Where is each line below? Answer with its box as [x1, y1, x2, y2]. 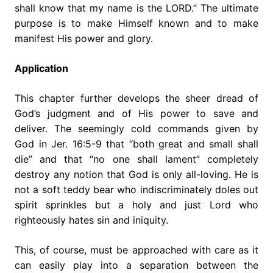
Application [15, 62, 68, 74]
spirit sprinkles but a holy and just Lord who [15, 198, 258, 211]
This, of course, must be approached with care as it [15, 243, 258, 256]
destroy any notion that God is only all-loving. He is [15, 168, 258, 180]
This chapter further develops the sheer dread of [15, 91, 258, 104]
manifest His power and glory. [15, 32, 153, 44]
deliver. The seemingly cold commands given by [15, 122, 258, 135]
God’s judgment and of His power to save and [15, 107, 258, 119]
